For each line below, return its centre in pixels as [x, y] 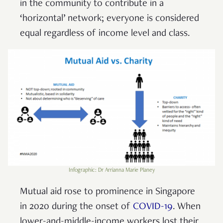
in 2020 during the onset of [76, 207]
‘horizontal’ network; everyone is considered [110, 19]
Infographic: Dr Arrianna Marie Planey [111, 170]
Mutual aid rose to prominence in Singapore [108, 192]
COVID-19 [153, 207]
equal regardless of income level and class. [105, 34]
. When [187, 207]
